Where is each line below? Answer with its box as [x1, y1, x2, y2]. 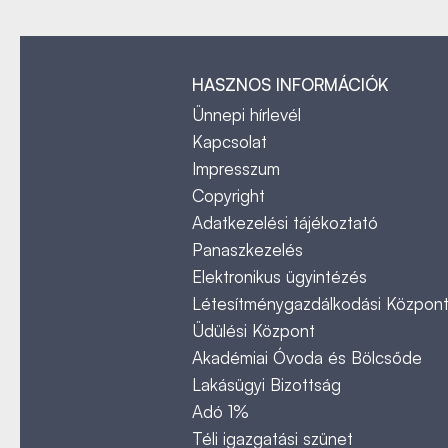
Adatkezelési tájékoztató [192, 212, 378, 233]
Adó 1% [192, 401, 249, 422]
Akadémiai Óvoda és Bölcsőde [192, 347, 422, 368]
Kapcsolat [192, 131, 267, 152]
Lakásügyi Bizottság [192, 374, 341, 395]
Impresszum [192, 158, 280, 179]
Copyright [192, 185, 265, 206]
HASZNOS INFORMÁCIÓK [192, 74, 388, 95]
